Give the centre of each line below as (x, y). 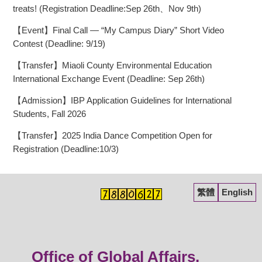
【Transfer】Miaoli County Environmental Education (112, 65)
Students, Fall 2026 (49, 114)
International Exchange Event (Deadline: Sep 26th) (109, 79)
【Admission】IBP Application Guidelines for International (122, 101)
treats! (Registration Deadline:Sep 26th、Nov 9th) (107, 9)
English (237, 192)
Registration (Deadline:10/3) (66, 149)
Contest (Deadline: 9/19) (59, 44)
